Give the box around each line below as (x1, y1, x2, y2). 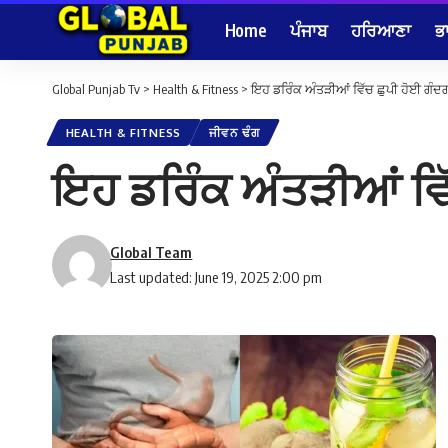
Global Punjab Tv (52, 81, 140, 97)
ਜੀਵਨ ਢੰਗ (208, 125, 260, 141)
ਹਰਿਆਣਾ (351, 18, 411, 41)
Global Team (110, 243, 193, 262)
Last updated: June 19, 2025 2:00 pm (110, 268, 323, 287)
